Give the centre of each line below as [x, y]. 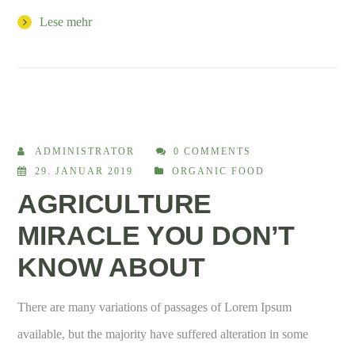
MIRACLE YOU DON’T [157, 235]
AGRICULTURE [115, 203]
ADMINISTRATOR [85, 151]
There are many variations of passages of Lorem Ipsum [155, 307]
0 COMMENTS [213, 151]
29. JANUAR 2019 [84, 171]
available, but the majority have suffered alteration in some [163, 334]
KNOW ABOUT [111, 267]
